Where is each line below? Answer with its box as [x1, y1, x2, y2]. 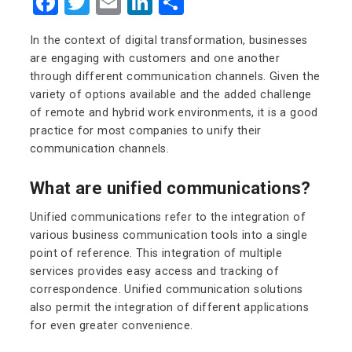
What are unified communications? [30, 178, 311, 199]
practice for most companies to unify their [30, 124, 262, 138]
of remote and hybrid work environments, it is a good [30, 106, 318, 120]
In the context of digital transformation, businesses [30, 34, 308, 48]
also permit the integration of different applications [30, 301, 310, 315]
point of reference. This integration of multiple [30, 247, 283, 261]
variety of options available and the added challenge [30, 88, 312, 102]
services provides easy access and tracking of [30, 265, 279, 279]
